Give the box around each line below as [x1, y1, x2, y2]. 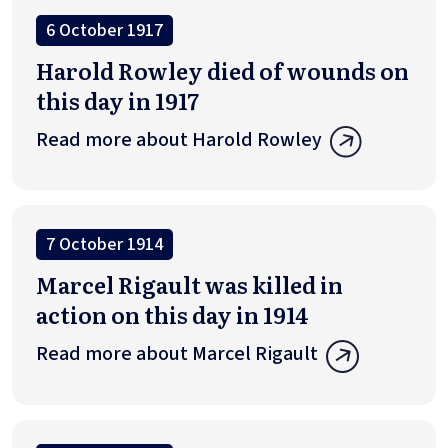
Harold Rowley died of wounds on [36, 53, 409, 87]
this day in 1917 [36, 83, 199, 117]
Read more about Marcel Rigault [36, 340, 318, 369]
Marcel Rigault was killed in [36, 268, 343, 302]
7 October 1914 [46, 232, 163, 258]
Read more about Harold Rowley [36, 125, 322, 154]
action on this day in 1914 [36, 298, 309, 332]
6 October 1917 [46, 17, 163, 43]
